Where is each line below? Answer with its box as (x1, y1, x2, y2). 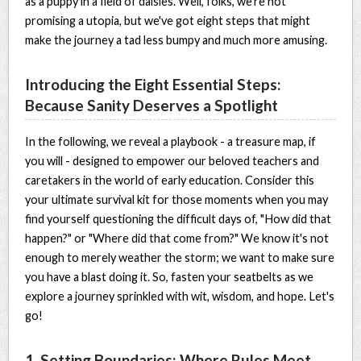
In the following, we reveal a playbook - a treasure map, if (25, 134, 317, 148)
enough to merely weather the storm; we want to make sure (25, 250, 335, 264)
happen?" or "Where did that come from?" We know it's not (25, 230, 330, 245)
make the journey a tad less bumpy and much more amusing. (25, 32, 328, 47)
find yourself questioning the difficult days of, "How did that (25, 211, 332, 226)
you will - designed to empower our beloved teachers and (25, 153, 320, 168)
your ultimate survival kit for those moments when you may (25, 192, 329, 206)
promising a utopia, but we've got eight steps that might (25, 13, 311, 27)
